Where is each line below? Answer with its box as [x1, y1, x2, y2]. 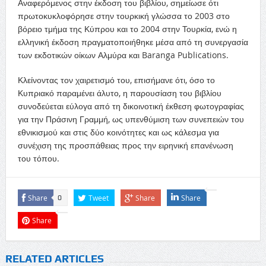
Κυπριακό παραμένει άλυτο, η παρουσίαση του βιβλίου [17, 87, 221, 99]
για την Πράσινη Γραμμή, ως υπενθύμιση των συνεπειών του [17, 113, 244, 125]
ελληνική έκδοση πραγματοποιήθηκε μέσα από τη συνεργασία [17, 36, 248, 47]
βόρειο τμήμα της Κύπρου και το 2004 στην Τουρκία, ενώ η [17, 23, 237, 34]
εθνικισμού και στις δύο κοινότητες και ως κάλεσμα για [17, 126, 219, 138]
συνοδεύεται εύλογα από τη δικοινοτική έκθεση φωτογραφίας [17, 100, 244, 112]
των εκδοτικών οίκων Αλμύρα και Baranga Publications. [17, 49, 229, 61]
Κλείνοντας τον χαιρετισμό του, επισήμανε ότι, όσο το [17, 74, 215, 85]
